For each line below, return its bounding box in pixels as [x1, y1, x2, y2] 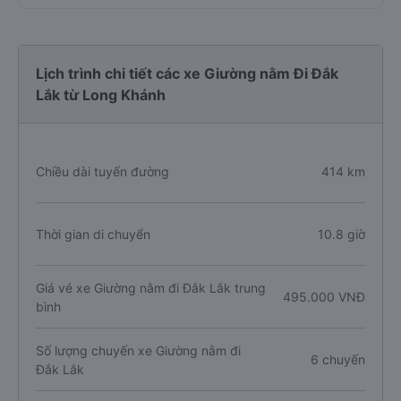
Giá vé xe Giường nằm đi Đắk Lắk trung [36, 279, 266, 295]
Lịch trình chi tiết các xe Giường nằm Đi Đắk [36, 64, 338, 82]
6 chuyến [310, 352, 365, 367]
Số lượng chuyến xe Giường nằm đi [36, 342, 241, 358]
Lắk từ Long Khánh [36, 86, 166, 104]
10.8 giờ [317, 226, 365, 242]
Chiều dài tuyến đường [36, 164, 169, 179]
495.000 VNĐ [282, 289, 365, 304]
